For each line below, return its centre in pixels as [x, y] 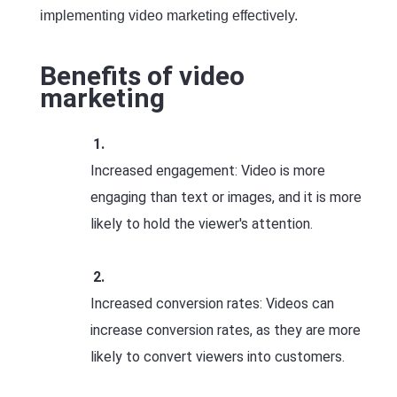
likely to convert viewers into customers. [218, 357]
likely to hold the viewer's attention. [202, 224]
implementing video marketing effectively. [169, 16]
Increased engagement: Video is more [208, 171]
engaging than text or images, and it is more [226, 197]
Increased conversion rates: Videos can [212, 304]
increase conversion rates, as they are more [226, 330]
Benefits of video [142, 76]
